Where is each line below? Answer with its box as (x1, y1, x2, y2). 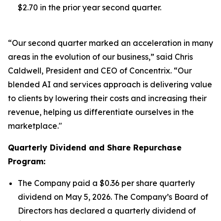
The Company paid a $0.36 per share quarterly (18, 178, 195, 188)
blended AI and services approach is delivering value (8, 79, 212, 89)
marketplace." (8, 121, 62, 131)
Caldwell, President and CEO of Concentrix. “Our (8, 66, 192, 75)
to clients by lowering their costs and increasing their (8, 93, 207, 103)
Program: (8, 156, 45, 166)
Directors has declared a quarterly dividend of (18, 206, 196, 216)
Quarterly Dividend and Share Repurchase (8, 143, 182, 152)
